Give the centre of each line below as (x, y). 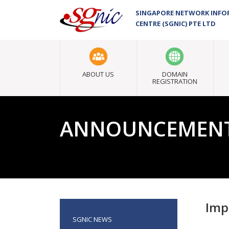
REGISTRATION (175, 81)
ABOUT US (98, 74)
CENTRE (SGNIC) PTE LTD (176, 24)
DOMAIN (175, 74)
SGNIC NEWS (92, 219)
